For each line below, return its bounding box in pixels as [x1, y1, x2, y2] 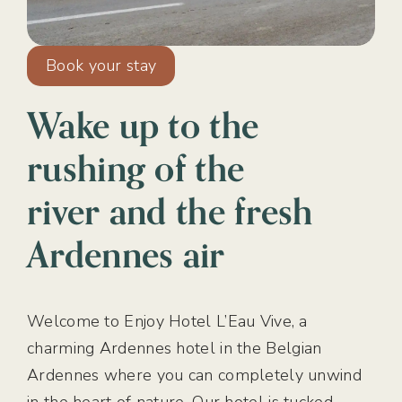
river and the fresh [27, 189, 313, 233]
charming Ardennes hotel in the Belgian [27, 337, 322, 359]
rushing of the [27, 146, 245, 190]
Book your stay [46, 55, 157, 76]
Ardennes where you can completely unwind [27, 364, 362, 386]
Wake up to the [27, 103, 259, 147]
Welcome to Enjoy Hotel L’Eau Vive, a [27, 310, 308, 332]
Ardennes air [27, 232, 225, 276]
